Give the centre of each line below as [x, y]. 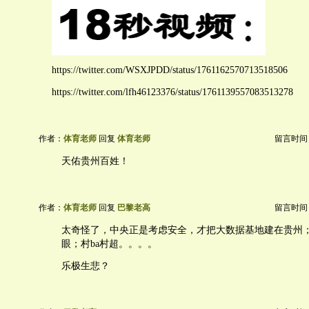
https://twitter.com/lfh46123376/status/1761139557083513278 [172, 92]
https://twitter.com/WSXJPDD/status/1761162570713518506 [170, 70]
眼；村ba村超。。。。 [109, 244]
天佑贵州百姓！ [95, 161]
